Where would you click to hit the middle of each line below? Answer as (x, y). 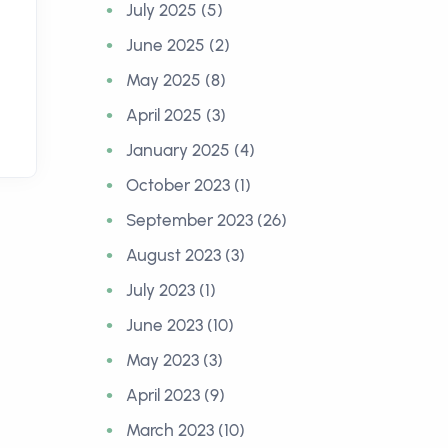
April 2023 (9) (175, 395)
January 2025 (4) (190, 150)
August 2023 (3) (185, 255)
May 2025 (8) (176, 80)
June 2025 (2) (178, 45)
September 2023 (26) (206, 220)
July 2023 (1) (171, 290)
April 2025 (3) (176, 115)
